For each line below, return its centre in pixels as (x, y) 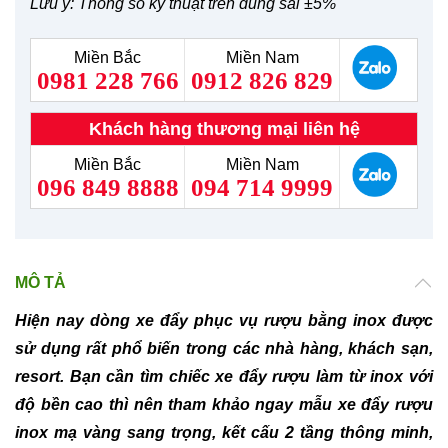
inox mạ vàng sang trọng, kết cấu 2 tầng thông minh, (224, 432)
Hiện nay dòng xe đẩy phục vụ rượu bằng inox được (224, 320)
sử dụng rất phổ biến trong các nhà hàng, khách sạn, (224, 348)
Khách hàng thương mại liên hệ (224, 128)
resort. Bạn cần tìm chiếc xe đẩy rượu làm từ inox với (224, 376)
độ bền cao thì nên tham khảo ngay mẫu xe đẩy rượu (224, 404)
